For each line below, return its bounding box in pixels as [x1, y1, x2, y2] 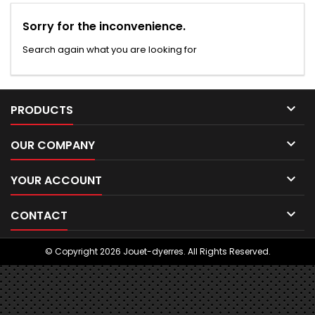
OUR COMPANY [11, 137, 95, 153]
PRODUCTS [11, 102, 73, 118]
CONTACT [11, 207, 67, 224]
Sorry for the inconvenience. [22, 18, 186, 34]
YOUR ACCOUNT [11, 172, 102, 188]
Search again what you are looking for [22, 43, 197, 56]
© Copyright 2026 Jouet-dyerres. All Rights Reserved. [44, 245, 271, 257]
